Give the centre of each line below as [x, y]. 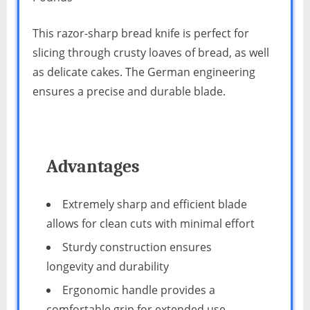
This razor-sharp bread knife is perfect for [141, 34]
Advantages [93, 166]
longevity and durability [108, 267]
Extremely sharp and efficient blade [155, 204]
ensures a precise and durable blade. [129, 92]
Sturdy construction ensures [137, 247]
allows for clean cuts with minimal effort [151, 223]
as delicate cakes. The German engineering [144, 72]
